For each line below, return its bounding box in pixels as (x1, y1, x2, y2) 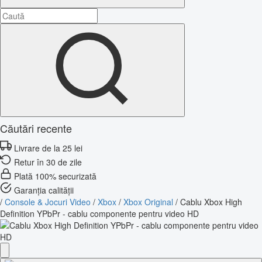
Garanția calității (14, 184, 74, 196)
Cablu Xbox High (180, 195, 242, 208)
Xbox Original (123, 195, 173, 208)
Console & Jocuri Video (5, 195, 91, 208)
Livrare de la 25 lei (14, 142, 82, 154)
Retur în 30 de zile (14, 156, 82, 168)
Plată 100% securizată (14, 170, 96, 182)
